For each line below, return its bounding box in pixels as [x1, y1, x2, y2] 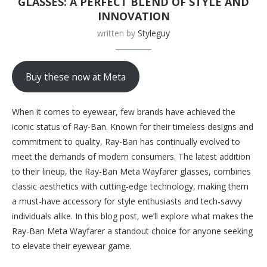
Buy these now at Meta [25, 70, 126, 83]
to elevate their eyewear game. [12, 240, 132, 252]
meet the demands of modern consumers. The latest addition [12, 151, 250, 162]
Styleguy [138, 27, 170, 39]
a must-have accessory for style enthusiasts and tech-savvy [12, 195, 242, 207]
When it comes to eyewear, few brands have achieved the [12, 106, 235, 117]
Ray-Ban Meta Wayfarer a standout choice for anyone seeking [12, 225, 253, 237]
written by [97, 27, 138, 39]
